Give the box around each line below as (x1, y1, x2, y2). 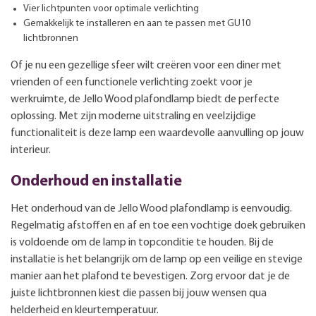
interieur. (11, 144, 51, 156)
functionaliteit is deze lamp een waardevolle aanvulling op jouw (11, 127, 304, 139)
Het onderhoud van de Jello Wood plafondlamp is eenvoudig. (11, 202, 292, 214)
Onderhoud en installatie (11, 174, 182, 189)
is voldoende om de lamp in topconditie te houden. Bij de (11, 236, 274, 248)
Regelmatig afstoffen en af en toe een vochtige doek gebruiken (11, 219, 305, 231)
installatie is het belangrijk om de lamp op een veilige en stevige (11, 253, 303, 265)
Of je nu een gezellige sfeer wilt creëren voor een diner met (11, 59, 281, 71)
